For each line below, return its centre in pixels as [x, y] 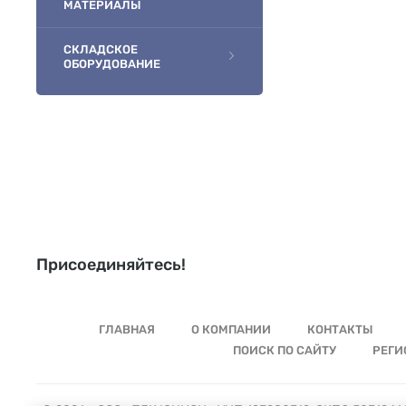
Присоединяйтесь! [111, 265]
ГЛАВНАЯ [127, 329]
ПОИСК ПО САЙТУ [284, 350]
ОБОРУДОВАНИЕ [112, 64]
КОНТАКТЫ [340, 329]
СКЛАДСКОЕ [101, 49]
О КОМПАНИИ [231, 329]
